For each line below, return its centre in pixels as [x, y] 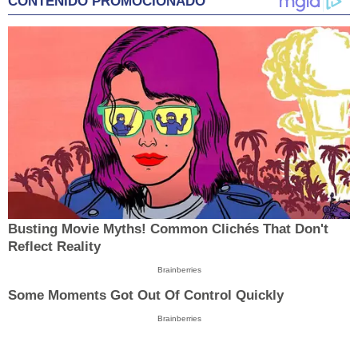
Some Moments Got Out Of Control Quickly [146, 296]
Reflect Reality [54, 246]
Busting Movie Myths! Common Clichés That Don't [168, 229]
